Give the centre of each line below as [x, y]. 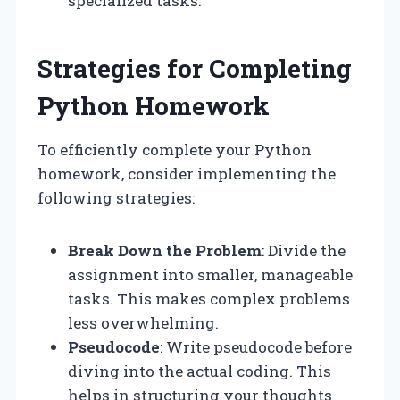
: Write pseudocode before [256, 346]
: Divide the [304, 250]
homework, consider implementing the [187, 173]
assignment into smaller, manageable [210, 274]
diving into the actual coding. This [200, 371]
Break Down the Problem [165, 250]
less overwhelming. [143, 322]
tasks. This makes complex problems [209, 298]
